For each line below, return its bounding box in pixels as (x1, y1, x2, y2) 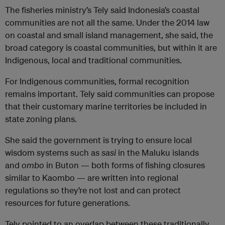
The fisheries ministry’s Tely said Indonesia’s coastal (5, 5, 199, 16)
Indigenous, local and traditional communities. (5, 55, 182, 66)
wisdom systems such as (5, 147, 101, 158)
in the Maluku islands (116, 147, 199, 158)
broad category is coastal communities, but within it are (5, 42, 217, 53)
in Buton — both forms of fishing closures (44, 160, 205, 171)
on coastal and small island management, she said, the (5, 30, 213, 41)
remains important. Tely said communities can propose (5, 88, 214, 99)
